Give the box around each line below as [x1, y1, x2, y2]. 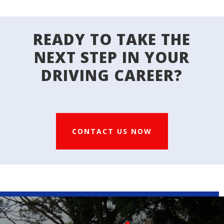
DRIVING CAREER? [41, 64, 183, 85]
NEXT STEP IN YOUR [34, 46, 190, 67]
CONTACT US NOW [71, 126, 152, 136]
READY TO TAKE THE [33, 28, 191, 49]
